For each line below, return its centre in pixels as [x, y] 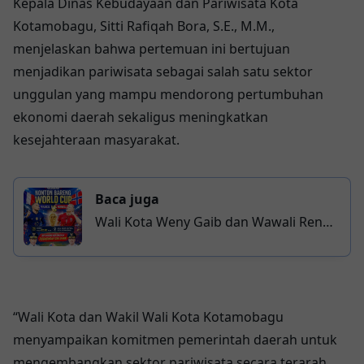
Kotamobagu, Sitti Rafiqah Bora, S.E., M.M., [144, 26]
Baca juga [127, 199]
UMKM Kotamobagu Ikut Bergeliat [201, 267]
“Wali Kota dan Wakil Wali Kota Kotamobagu [148, 316]
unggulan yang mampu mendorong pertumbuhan [168, 94]
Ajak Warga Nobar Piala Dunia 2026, [205, 244]
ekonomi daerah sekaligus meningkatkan [141, 117]
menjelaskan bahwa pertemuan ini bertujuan [152, 48]
